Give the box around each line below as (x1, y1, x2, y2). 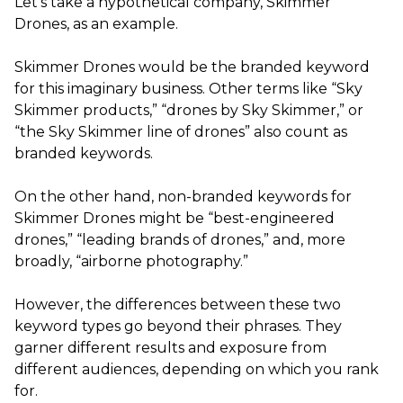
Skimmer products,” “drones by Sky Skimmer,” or (14, 101, 363, 119)
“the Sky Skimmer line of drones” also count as (14, 122, 347, 140)
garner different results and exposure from (14, 338, 327, 356)
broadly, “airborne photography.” (14, 252, 248, 270)
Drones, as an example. (14, 14, 178, 32)
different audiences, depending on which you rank (14, 360, 379, 378)
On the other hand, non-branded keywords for (14, 187, 352, 205)
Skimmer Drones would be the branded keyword (14, 58, 370, 76)
